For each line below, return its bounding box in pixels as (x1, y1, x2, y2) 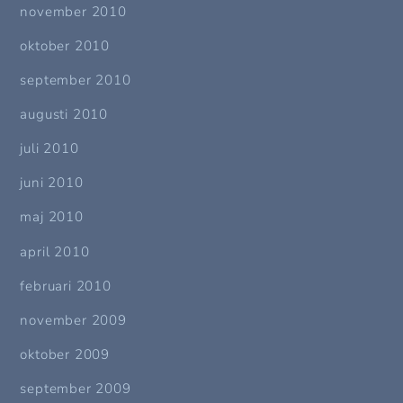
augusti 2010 (20, 104, 109, 123)
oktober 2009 (20, 345, 111, 364)
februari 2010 (20, 276, 112, 295)
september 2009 (20, 380, 131, 399)
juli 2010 (20, 139, 79, 158)
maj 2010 (20, 208, 84, 227)
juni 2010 (20, 174, 84, 193)
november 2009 (20, 310, 127, 329)
